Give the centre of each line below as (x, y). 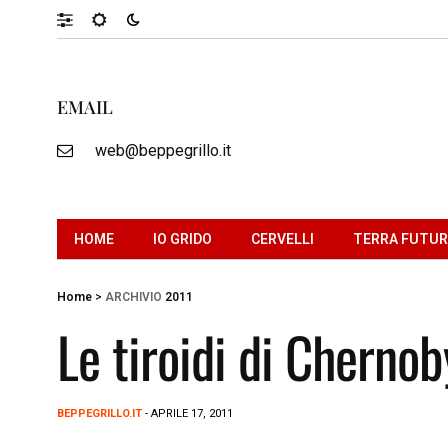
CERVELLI (282, 238)
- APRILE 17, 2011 (187, 413)
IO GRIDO (182, 238)
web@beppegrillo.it (162, 150)
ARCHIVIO (133, 296)
